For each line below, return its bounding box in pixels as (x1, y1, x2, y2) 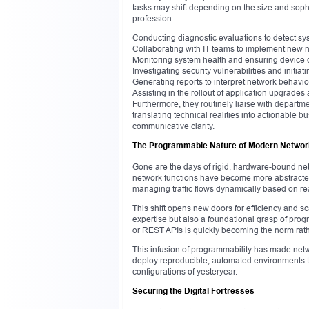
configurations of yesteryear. (132, 266, 237, 277)
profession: (132, 12, 174, 23)
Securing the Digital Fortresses (132, 285, 255, 296)
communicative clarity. (132, 120, 215, 131)
